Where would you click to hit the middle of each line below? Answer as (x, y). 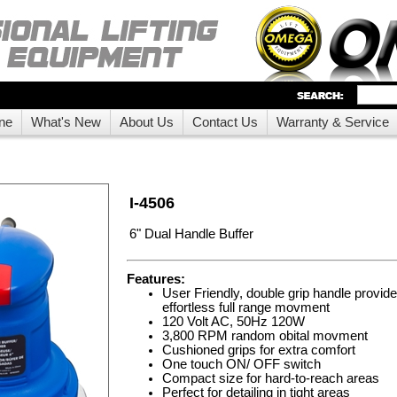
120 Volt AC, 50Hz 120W (234, 322)
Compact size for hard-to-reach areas (271, 378)
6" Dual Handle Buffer (191, 234)
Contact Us (225, 122)
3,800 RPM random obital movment (265, 336)
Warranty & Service (333, 122)
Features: (156, 279)
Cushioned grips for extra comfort (259, 350)
